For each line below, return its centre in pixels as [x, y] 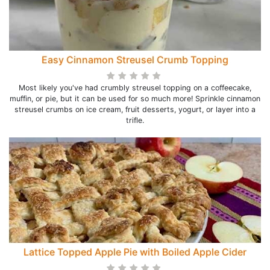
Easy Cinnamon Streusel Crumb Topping [135, 60]
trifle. [135, 120]
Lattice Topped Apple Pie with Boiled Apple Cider [135, 252]
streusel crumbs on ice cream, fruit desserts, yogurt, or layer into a [135, 109]
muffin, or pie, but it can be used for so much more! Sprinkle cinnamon [135, 99]
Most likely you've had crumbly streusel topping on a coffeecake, [135, 88]
